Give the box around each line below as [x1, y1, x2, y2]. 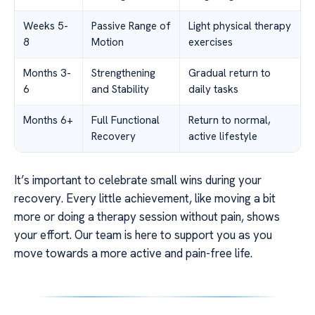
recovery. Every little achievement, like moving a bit [14, 191, 276, 206]
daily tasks [188, 82, 238, 96]
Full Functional [91, 113, 160, 127]
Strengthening [91, 66, 155, 80]
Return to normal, [188, 113, 271, 127]
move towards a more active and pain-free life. [14, 245, 252, 261]
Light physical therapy [188, 19, 291, 33]
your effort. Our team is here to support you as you [14, 227, 272, 243]
